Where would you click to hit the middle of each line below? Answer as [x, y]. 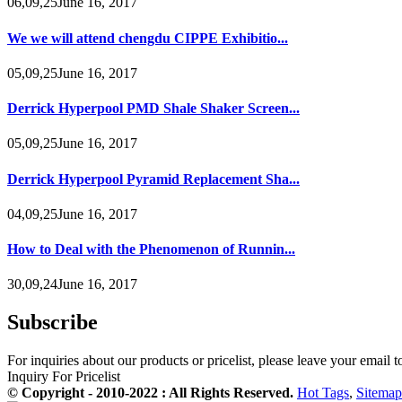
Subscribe [52, 323]
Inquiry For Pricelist [64, 377]
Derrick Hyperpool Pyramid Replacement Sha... [153, 179]
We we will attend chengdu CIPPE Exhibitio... [148, 38]
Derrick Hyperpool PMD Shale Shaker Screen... [153, 109]
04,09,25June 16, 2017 [72, 214]
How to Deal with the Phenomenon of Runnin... [151, 249]
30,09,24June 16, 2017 [72, 284]
